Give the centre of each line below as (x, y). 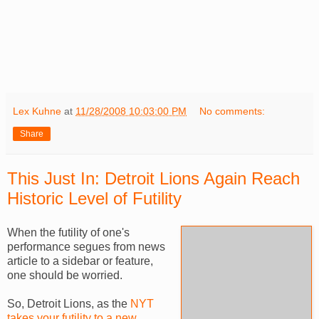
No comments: (232, 111)
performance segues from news (86, 247)
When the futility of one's (68, 232)
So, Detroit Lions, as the (69, 304)
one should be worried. (65, 275)
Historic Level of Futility (94, 199)
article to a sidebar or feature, (80, 261)
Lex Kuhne (37, 111)
